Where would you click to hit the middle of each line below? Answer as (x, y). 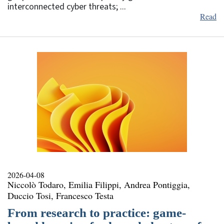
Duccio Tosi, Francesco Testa (60, 195)
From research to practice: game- (97, 212)
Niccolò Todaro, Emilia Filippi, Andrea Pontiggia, (99, 184)
